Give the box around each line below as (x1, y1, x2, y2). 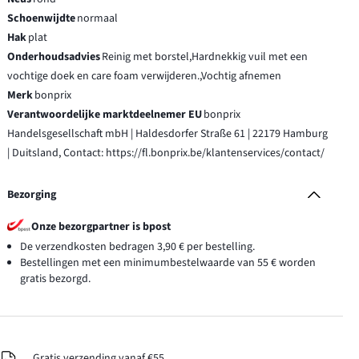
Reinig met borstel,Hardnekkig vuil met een (102, 49, 309, 66)
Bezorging (7, 187, 57, 204)
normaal (77, 10, 119, 27)
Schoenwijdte (7, 10, 76, 27)
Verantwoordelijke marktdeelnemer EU (7, 107, 203, 123)
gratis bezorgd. (20, 271, 91, 288)
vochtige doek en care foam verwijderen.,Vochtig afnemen (7, 68, 282, 85)
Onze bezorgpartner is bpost (31, 219, 171, 236)
